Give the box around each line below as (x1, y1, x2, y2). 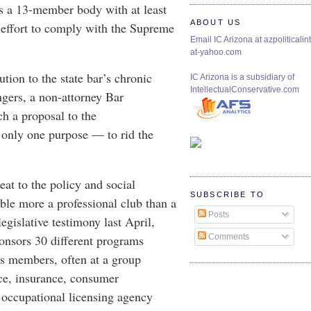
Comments (206, 232, 249, 242)
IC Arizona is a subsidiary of (190, 72, 294, 83)
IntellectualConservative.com (190, 85, 299, 95)
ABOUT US (190, 18, 242, 27)
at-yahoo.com (190, 47, 242, 58)
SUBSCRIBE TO (190, 190, 264, 199)
